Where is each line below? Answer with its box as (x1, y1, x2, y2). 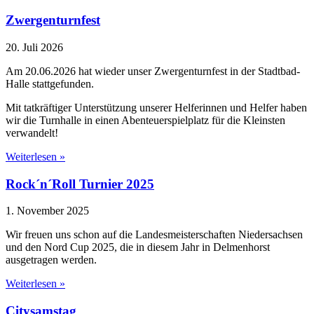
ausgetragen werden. (6, 254, 97, 266)
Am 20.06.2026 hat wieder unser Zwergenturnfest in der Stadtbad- (6, 65, 300, 78)
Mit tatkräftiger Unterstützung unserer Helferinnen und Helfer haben (6, 102, 307, 114)
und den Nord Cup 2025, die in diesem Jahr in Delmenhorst (6, 241, 270, 254)
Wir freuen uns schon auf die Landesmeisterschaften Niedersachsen (6, 228, 303, 241)
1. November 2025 (6, 205, 89, 217)
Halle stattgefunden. (6, 78, 94, 90)
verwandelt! (6, 127, 58, 139)
